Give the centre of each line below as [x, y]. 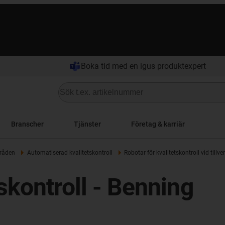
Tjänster [87, 124]
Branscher [27, 124]
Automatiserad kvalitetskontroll [70, 153]
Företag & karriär [158, 124]
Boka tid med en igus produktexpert [143, 66]
